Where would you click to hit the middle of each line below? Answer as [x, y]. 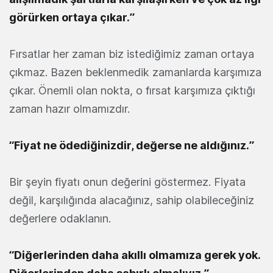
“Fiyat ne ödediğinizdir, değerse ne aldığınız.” [132, 146]
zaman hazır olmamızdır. [69, 109]
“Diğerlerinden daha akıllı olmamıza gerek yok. [135, 255]
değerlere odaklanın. [60, 219]
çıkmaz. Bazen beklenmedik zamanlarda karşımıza [135, 73]
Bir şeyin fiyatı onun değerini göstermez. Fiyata [127, 182]
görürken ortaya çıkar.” [72, 18]
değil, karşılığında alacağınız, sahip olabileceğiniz [132, 200]
